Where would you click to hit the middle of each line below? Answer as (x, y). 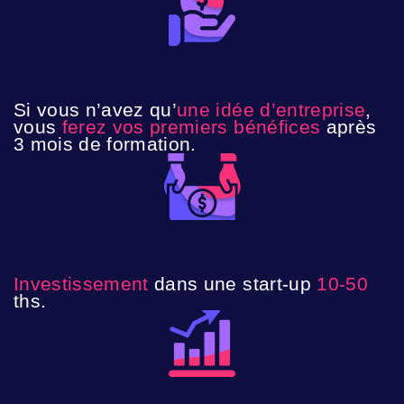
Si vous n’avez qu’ (96, 110)
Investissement (81, 284)
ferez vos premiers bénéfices (191, 127)
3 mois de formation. (105, 144)
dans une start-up (236, 284)
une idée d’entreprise (271, 110)
